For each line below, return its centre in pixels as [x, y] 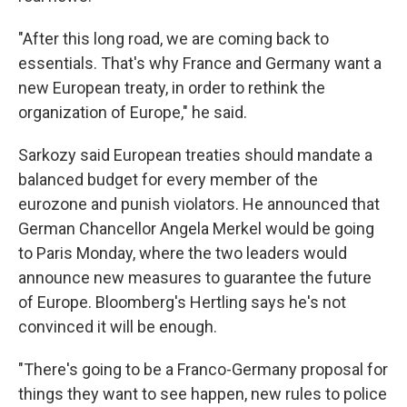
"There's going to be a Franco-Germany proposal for [203, 370]
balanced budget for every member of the [168, 180]
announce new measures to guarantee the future [195, 278]
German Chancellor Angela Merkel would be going [196, 229]
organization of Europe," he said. [133, 113]
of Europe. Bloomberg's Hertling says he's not [182, 303]
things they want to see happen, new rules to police [203, 394]
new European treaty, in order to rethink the [172, 88]
